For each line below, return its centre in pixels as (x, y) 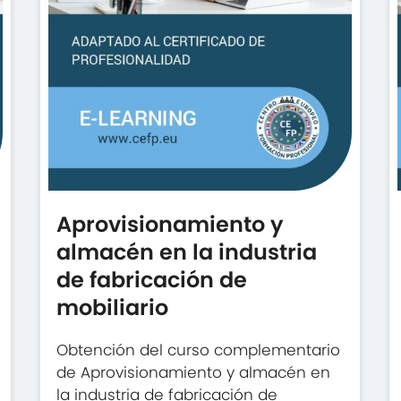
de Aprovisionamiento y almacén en (194, 372)
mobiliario (113, 307)
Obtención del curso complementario (199, 350)
